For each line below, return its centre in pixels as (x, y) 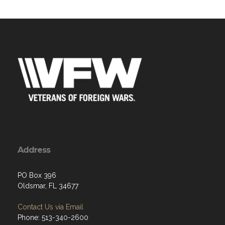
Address (34, 150)
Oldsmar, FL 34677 (48, 186)
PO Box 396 (37, 175)
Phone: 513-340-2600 (53, 217)
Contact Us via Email (50, 207)
